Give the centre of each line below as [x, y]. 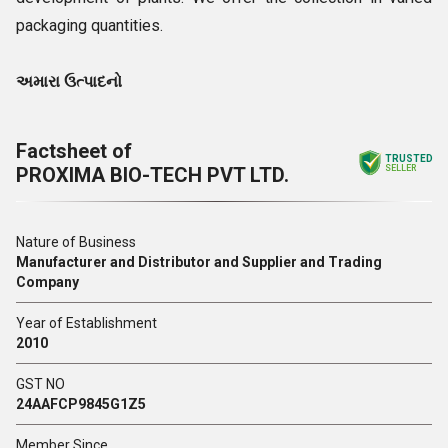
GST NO [40, 384]
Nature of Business [76, 242]
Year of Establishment [86, 323]
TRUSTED [409, 158]
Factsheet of [74, 151]
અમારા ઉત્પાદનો [71, 81]
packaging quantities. [91, 25]
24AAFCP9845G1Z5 [81, 404]
